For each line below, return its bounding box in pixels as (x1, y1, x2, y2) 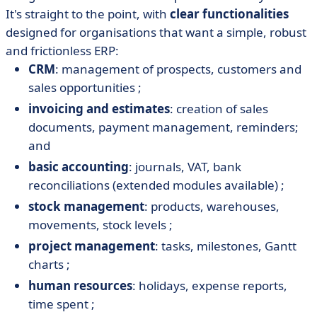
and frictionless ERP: (6, 42, 119, 59)
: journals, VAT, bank (129, 158, 241, 175)
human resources (28, 277, 132, 294)
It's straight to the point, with (6, 6, 170, 22)
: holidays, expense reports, (132, 277, 287, 294)
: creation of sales (170, 100, 268, 117)
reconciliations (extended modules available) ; (28, 177, 284, 193)
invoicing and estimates (28, 100, 170, 117)
